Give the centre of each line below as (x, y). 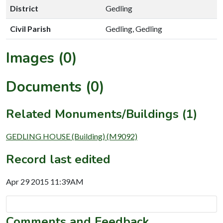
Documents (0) (55, 87)
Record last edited (58, 159)
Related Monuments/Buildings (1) (102, 114)
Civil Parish (30, 28)
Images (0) (42, 58)
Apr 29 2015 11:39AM (45, 181)
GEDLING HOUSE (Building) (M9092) (72, 136)
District (24, 8)
